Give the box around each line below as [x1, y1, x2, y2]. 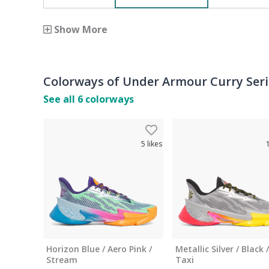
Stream [46, 254, 77, 265]
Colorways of [43, 73, 122, 89]
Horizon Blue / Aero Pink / [46, 243, 152, 255]
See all [43, 92, 77, 106]
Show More [52, 23, 107, 36]
